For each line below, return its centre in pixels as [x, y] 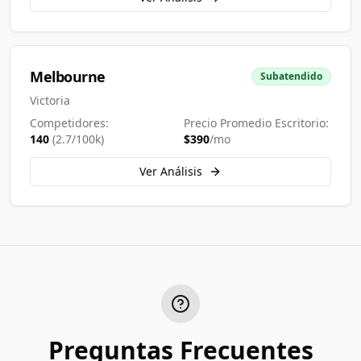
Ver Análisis [171, 171]
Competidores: [69, 123]
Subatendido [291, 76]
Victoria [50, 100]
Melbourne [68, 77]
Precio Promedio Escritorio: [256, 123]
